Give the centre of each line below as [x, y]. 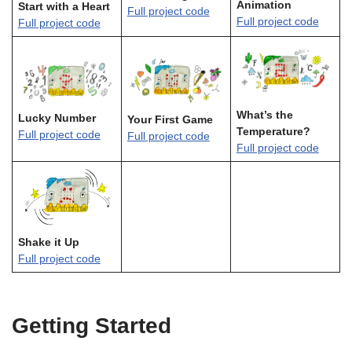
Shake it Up [48, 242]
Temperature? [273, 131]
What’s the [264, 115]
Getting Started [92, 326]
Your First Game [170, 120]
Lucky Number [57, 119]
